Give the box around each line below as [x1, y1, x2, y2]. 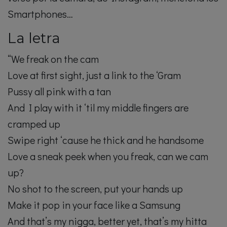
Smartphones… [8, 7, 73, 21]
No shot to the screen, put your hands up [8, 182, 183, 196]
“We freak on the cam [8, 52, 99, 66]
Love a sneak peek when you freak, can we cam [8, 149, 208, 163]
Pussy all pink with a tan [8, 85, 111, 98]
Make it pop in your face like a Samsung [8, 198, 180, 212]
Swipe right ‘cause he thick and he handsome [8, 133, 204, 147]
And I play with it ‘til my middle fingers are [8, 101, 188, 115]
